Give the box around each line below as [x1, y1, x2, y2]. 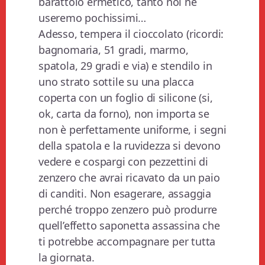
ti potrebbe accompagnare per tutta [38, 234, 216, 249]
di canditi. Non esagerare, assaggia [38, 186, 212, 201]
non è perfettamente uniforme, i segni [38, 122, 227, 137]
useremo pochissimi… [38, 11, 147, 25]
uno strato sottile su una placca [38, 75, 194, 89]
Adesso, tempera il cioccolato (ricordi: [38, 27, 224, 41]
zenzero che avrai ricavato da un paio [38, 170, 220, 185]
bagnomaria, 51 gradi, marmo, [38, 43, 189, 57]
